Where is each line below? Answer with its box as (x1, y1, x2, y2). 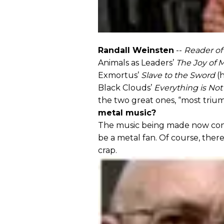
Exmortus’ (98, 70, 141, 80)
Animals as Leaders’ (98, 57, 176, 67)
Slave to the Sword (141, 70, 215, 80)
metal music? (98, 107, 156, 117)
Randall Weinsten (98, 45, 174, 55)
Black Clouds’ (98, 82, 154, 92)
